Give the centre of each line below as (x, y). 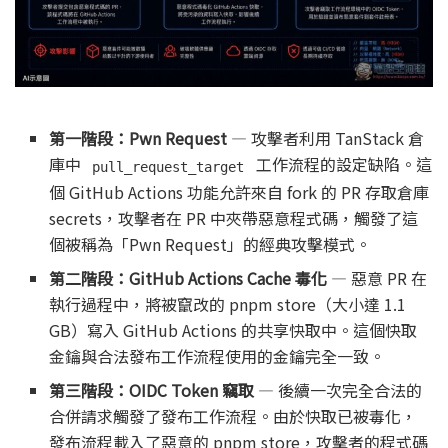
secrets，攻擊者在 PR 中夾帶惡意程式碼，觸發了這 (234, 218)
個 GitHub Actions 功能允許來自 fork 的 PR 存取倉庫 (239, 192)
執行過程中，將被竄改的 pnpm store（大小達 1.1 (228, 304)
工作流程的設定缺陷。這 (341, 164)
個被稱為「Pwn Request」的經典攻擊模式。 (210, 244)
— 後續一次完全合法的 (338, 390)
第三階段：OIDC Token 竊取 (152, 390)
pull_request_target (168, 166)
